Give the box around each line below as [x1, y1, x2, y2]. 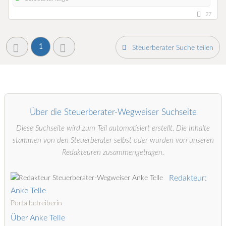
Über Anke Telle [11, 213, 65, 222]
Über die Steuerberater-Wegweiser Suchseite [29, 107, 197, 117]
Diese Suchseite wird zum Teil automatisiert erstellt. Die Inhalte [16, 124, 210, 132]
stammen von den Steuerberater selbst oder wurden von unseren [12, 136, 214, 144]
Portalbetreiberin [11, 199, 62, 207]
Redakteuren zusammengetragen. [62, 148, 164, 156]
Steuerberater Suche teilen [132, 43, 213, 51]
